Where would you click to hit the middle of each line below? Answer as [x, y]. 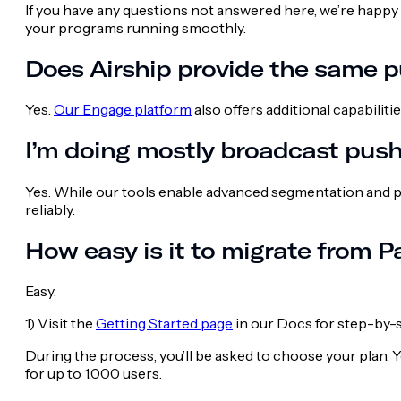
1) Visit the [60, 324]
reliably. [50, 209]
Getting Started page [164, 324]
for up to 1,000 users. [94, 374]
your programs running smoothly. [138, 27]
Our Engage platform [123, 110]
